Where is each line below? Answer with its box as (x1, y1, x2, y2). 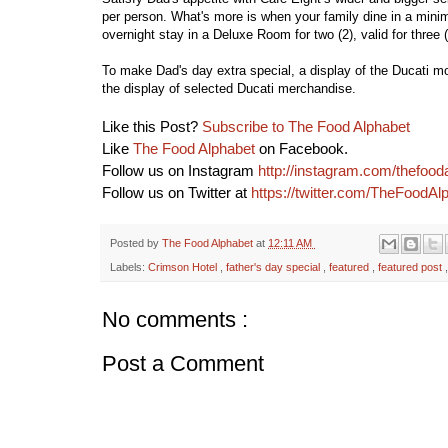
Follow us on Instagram (102, 162, 258, 179)
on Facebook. (255, 140, 348, 157)
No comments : (102, 307, 248, 333)
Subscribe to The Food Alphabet (202, 118, 410, 135)
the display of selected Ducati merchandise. (102, 80, 356, 96)
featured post (378, 261, 445, 274)
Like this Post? (102, 118, 198, 135)
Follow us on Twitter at (102, 184, 251, 201)
